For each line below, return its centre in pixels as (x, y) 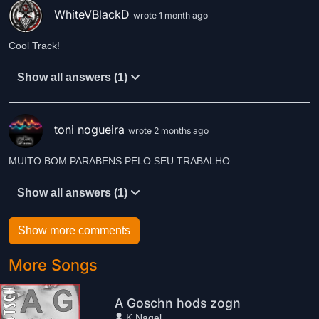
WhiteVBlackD (94, 15)
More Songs (53, 265)
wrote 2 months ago (168, 131)
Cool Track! (34, 46)
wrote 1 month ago (171, 16)
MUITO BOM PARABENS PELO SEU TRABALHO (119, 161)
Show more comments (74, 230)
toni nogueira (91, 130)
